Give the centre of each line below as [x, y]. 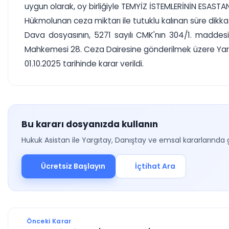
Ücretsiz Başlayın [73, 166]
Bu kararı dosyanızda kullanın [90, 124]
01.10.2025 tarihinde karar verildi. [84, 64]
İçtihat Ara [155, 166]
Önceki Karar [48, 221]
